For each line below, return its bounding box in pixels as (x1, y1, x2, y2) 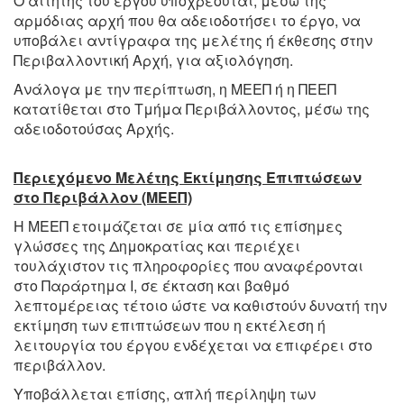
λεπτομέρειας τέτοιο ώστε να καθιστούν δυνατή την (14, 295, 387, 316)
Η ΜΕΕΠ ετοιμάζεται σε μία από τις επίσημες (14, 216, 343, 236)
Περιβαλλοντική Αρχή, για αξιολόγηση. (14, 50, 293, 70)
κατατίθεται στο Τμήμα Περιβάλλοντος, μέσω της (14, 98, 370, 119)
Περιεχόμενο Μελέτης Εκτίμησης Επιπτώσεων (14, 167, 362, 188)
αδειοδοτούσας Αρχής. (14, 118, 174, 139)
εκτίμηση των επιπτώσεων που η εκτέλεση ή (14, 315, 326, 335)
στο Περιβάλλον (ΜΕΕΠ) (14, 187, 192, 207)
